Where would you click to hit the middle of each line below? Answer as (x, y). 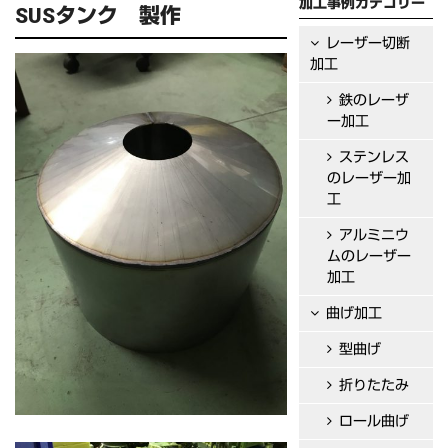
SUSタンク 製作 (98, 16)
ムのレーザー (369, 256)
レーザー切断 (368, 43)
